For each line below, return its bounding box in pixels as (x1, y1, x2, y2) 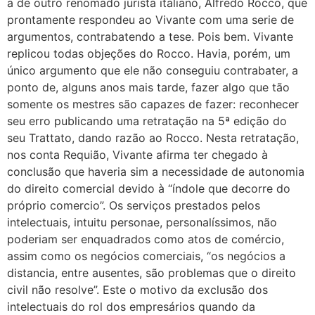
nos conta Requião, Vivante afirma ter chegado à (7, 147, 268, 162)
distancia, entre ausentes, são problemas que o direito (7, 265, 296, 280)
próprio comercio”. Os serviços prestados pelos (7, 198, 260, 212)
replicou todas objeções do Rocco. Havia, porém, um (7, 46, 290, 60)
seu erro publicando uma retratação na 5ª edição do (7, 113, 287, 128)
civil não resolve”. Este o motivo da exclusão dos (7, 282, 268, 297)
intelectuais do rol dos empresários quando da (7, 299, 255, 314)
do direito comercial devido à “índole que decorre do (7, 181, 290, 195)
